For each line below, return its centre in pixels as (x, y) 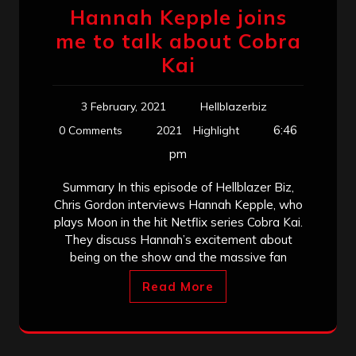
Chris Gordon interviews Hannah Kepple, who (178, 204)
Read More (178, 286)
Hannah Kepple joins (178, 17)
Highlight (216, 130)
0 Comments (91, 130)
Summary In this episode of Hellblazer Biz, (178, 187)
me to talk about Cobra (178, 41)
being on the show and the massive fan (178, 257)
